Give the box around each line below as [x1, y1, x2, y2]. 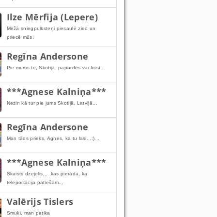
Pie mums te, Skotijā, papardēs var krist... [6, 65, 106, 70]
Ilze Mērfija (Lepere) [6, 11, 98, 23]
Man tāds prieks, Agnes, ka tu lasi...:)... [6, 136, 100, 141]
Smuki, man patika [6, 210, 50, 216]
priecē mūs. [6, 34, 34, 40]
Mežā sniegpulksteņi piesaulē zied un [6, 26, 96, 31]
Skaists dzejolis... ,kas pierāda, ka [6, 171, 88, 176]
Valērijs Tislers [6, 196, 74, 207]
